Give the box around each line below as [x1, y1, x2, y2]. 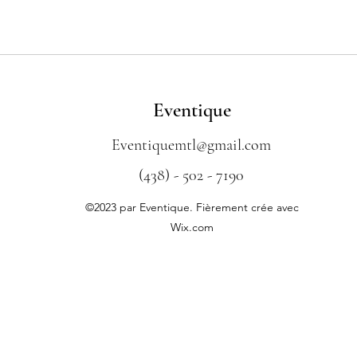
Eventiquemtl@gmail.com [112, 135, 271, 155]
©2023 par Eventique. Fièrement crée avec [84, 199, 299, 214]
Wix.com [170, 219, 214, 234]
